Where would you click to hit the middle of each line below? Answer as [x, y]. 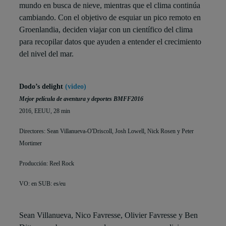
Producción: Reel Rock [47, 164]
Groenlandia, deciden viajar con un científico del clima [106, 30]
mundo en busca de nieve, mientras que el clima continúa [110, 6]
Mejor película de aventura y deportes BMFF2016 [81, 99]
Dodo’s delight [42, 87]
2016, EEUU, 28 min [45, 111]
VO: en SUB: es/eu [42, 184]
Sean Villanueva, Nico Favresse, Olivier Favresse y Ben [108, 215]
